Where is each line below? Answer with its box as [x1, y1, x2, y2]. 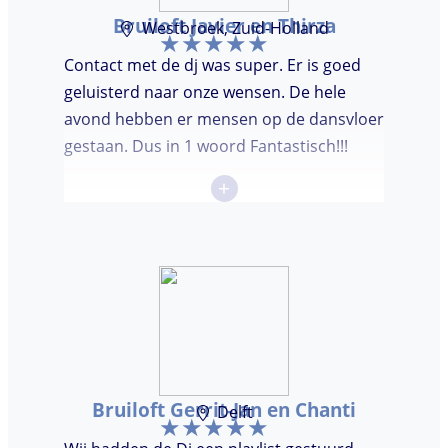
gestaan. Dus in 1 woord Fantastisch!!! [64, 135, 348, 158]
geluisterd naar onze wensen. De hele [64, 81, 346, 104]
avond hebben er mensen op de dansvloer [64, 108, 384, 131]
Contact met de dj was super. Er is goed [64, 54, 361, 77]
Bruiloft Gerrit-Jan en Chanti [92, 397, 356, 423]
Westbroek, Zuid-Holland [141, 17, 329, 40]
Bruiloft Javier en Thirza [112, 13, 336, 39]
